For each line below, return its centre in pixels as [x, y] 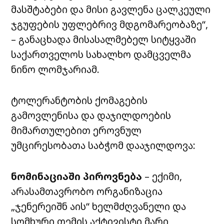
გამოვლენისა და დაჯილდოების [91, 115]
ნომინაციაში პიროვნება [77, 176]
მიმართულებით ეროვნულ [76, 130]
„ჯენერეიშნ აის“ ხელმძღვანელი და [99, 206]
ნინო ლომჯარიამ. [55, 69]
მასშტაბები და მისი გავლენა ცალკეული [111, 9]
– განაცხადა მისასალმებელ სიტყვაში [104, 39]
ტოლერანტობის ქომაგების [79, 100]
